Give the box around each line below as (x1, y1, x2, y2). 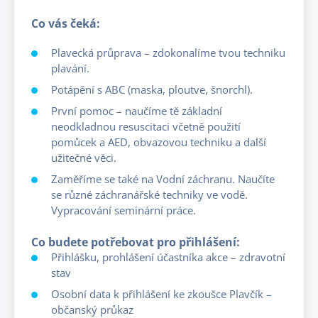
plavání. (51, 60, 89, 75)
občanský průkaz (51, 302, 133, 317)
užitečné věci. (51, 150, 116, 165)
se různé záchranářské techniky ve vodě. (51, 187, 248, 202)
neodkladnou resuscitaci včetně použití (51, 119, 241, 133)
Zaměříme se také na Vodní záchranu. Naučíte (51, 171, 275, 186)
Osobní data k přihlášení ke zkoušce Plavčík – (51, 286, 272, 301)
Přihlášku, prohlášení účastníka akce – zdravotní (51, 249, 285, 264)
